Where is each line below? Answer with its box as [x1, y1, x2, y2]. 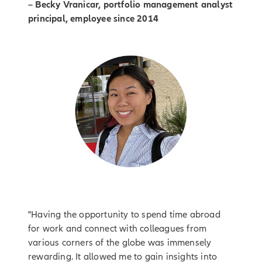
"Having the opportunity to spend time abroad [28, 209, 220, 220]
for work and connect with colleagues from [28, 223, 207, 234]
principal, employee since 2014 [28, 13, 158, 24]
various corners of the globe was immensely [28, 237, 212, 248]
